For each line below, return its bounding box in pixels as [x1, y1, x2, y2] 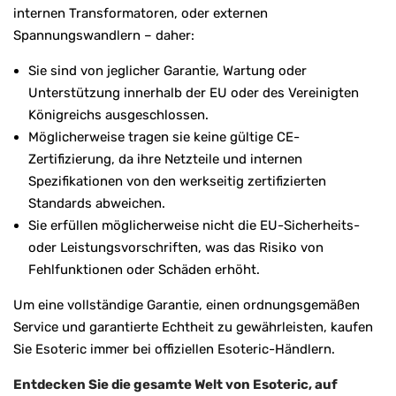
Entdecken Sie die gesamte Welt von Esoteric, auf [13, 376, 338, 392]
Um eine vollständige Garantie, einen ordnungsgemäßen [13, 296, 360, 313]
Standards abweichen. [28, 194, 165, 211]
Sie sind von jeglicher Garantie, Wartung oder [28, 62, 307, 79]
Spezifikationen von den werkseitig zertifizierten [28, 172, 326, 189]
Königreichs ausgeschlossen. [28, 106, 209, 123]
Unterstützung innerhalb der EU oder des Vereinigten [28, 84, 359, 101]
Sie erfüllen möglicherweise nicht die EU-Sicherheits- [28, 217, 360, 233]
